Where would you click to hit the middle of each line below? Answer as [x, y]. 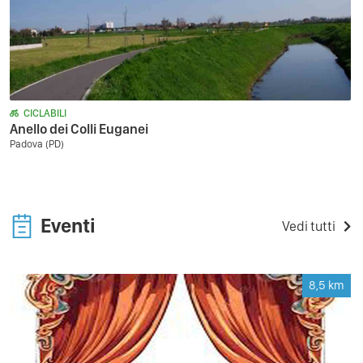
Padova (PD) [37, 144]
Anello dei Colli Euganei [79, 129]
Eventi [68, 225]
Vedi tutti [309, 226]
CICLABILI [45, 113]
